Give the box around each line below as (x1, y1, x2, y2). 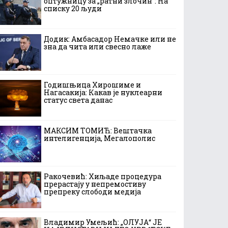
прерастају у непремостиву (44, 179, 146, 189)
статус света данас (44, 95, 112, 105)
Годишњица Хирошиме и (44, 80, 141, 90)
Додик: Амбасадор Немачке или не (44, 34, 176, 44)
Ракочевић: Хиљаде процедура (44, 172, 161, 181)
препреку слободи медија (44, 187, 141, 196)
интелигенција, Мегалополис (44, 133, 155, 143)
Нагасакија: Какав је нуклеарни (44, 88, 162, 97)
